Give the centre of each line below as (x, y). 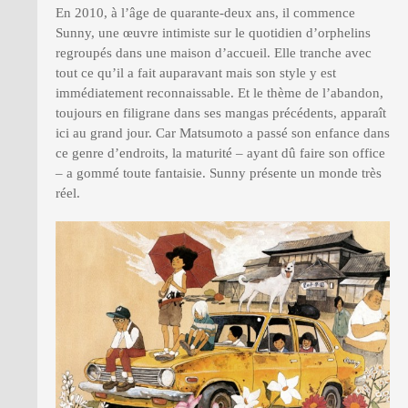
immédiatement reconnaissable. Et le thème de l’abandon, (219, 93)
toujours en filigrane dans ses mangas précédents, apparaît (221, 113)
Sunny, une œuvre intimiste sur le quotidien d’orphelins (213, 33)
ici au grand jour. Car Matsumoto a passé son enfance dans (223, 133)
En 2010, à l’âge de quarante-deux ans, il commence (205, 13)
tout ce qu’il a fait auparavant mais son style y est (196, 73)
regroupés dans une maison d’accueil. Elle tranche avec (214, 53)
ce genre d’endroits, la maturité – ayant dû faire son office (220, 153)
